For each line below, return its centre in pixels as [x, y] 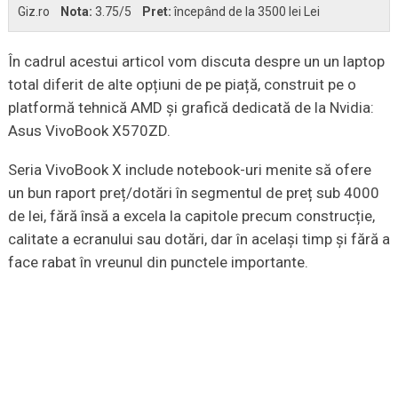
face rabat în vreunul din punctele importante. [158, 262]
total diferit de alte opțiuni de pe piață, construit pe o [182, 84]
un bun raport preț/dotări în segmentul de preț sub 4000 [193, 192]
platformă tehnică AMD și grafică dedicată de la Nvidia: [191, 107]
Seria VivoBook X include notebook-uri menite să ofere [189, 169]
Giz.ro [33, 11]
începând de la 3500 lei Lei [247, 11]
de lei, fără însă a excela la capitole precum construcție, [191, 215]
